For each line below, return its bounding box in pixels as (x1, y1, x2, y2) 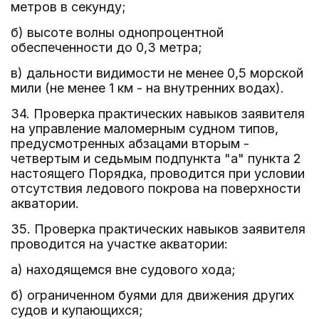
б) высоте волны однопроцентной (11, 25, 224, 40)
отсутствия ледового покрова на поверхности (11, 181, 300, 196)
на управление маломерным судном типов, (11, 121, 278, 136)
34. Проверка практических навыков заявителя (11, 106, 305, 121)
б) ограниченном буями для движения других (11, 288, 294, 303)
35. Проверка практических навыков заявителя (11, 221, 305, 236)
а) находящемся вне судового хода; (11, 262, 236, 277)
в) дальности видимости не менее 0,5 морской (11, 66, 303, 80)
